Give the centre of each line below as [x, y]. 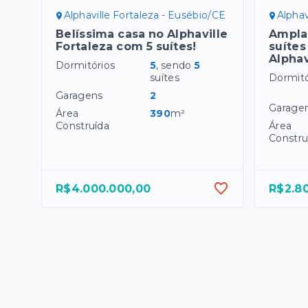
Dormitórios [86, 66]
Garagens [79, 96]
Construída [82, 126]
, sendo [175, 66]
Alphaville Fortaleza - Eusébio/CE [145, 15]
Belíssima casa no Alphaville [142, 34]
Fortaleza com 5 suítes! [126, 47]
